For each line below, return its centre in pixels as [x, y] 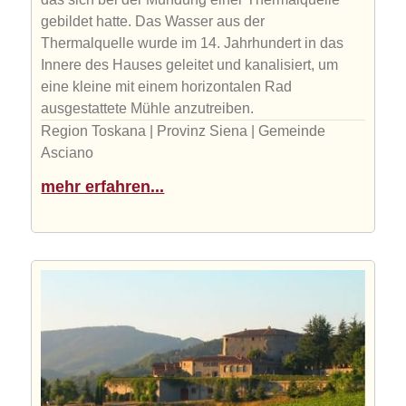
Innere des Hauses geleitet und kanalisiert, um [190, 64]
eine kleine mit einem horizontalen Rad [167, 86]
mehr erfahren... [103, 186]
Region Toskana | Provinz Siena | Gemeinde [184, 130]
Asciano [68, 152]
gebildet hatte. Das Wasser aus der [153, 21]
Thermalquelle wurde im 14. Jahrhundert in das [193, 43]
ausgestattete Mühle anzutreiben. [148, 108]
